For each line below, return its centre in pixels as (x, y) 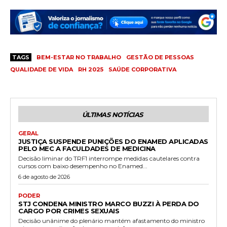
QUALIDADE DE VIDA (42, 69)
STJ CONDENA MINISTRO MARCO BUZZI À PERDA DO (109, 203)
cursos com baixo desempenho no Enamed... (83, 166)
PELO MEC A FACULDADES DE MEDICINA (87, 148)
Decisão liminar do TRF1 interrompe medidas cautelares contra (109, 158)
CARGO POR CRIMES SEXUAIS (69, 211)
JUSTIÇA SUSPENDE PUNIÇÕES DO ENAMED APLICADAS (113, 141)
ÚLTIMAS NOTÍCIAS (112, 114)
